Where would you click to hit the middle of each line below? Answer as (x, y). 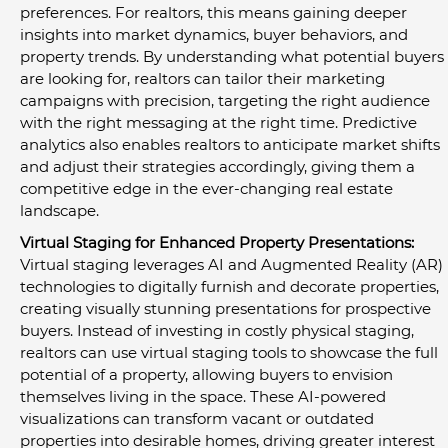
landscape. (59, 210)
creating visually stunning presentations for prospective (227, 308)
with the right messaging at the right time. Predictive (220, 122)
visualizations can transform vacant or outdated (199, 418)
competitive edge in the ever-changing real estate (208, 188)
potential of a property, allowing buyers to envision (208, 374)
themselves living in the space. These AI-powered (205, 396)
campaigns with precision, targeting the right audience (227, 100)
